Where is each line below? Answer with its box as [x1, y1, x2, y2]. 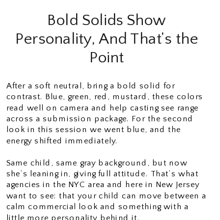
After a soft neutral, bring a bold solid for [6, 81, 175, 90]
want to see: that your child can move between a [6, 191, 207, 200]
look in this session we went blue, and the [6, 125, 181, 135]
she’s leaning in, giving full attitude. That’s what [6, 169, 199, 178]
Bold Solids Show [47, 11, 166, 29]
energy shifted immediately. [6, 136, 118, 145]
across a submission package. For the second [6, 114, 194, 123]
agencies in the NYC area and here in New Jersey [6, 180, 200, 190]
